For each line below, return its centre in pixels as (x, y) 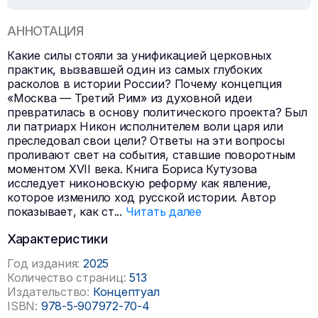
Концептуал (126, 291)
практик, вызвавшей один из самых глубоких (135, 69)
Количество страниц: (67, 277)
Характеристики (57, 238)
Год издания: (44, 263)
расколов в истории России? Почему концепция (144, 83)
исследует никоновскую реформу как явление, (139, 183)
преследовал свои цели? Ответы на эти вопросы (146, 140)
